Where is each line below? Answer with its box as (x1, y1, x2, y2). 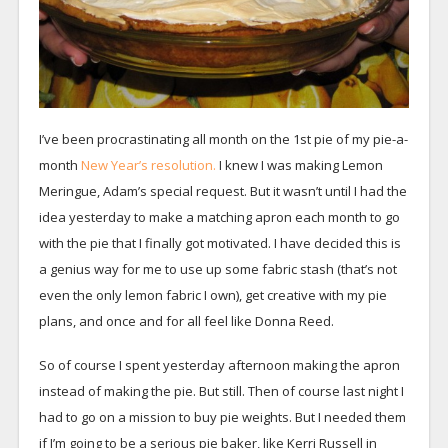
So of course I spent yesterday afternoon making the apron (38, 355, 400, 374)
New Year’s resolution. (77, 155, 219, 174)
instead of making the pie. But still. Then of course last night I (38, 381, 404, 400)
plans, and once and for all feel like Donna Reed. (38, 311, 334, 330)
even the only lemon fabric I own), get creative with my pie (38, 285, 387, 304)
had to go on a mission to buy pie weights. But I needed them (38, 407, 406, 426)
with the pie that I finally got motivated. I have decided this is (38, 233, 401, 252)
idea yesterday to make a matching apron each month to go (38, 207, 400, 226)
